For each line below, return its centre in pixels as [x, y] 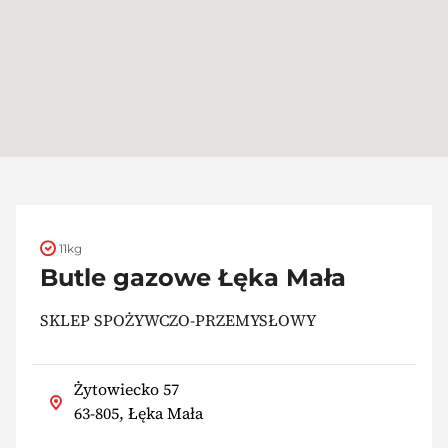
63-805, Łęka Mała [138, 413]
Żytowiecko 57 [126, 389]
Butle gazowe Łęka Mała [193, 277]
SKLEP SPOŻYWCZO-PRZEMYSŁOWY [178, 319]
